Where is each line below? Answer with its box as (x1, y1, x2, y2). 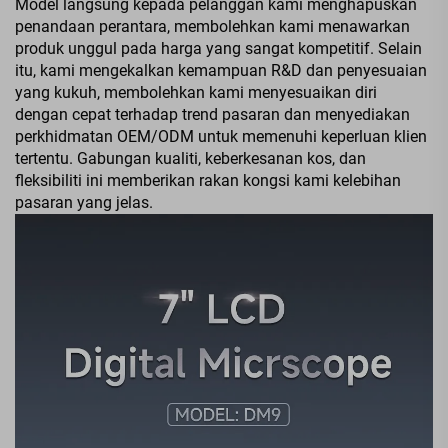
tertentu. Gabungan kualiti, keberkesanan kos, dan (15, 148, 366, 168)
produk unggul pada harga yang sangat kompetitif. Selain (15, 38, 422, 58)
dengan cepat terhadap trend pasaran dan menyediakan (15, 104, 410, 124)
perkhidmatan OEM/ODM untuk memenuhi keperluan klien (15, 126, 427, 146)
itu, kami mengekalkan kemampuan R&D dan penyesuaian (15, 60, 427, 80)
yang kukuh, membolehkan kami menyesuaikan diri (15, 82, 377, 102)
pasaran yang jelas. (15, 192, 153, 212)
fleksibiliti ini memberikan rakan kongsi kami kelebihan (15, 170, 401, 190)
